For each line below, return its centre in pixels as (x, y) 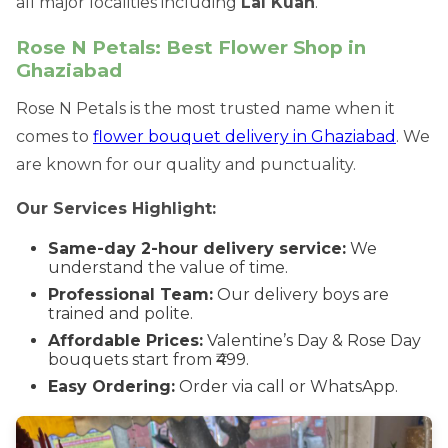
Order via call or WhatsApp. (286, 386)
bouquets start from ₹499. (148, 359)
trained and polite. (120, 313)
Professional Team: (130, 294)
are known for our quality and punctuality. (186, 164)
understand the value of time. (168, 267)
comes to (54, 136)
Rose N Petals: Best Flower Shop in (191, 48)
